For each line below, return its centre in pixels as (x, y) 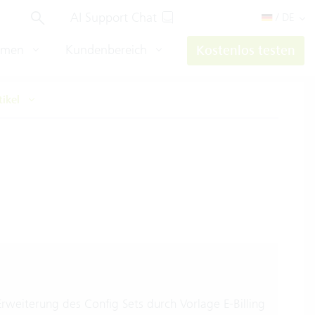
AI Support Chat (114, 17)
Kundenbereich (108, 50)
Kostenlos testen (246, 51)
